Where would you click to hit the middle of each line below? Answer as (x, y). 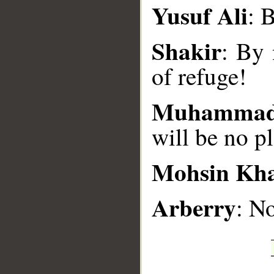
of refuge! (199, 76)
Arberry (194, 207)
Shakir (187, 50)
